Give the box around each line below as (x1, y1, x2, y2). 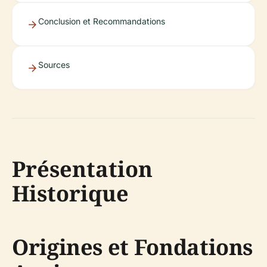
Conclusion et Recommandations (38, 16, 165, 26)
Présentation (12, 154, 153, 184)
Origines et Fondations (12, 232, 253, 262)
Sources (38, 60, 70, 70)
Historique (12, 179, 129, 208)
